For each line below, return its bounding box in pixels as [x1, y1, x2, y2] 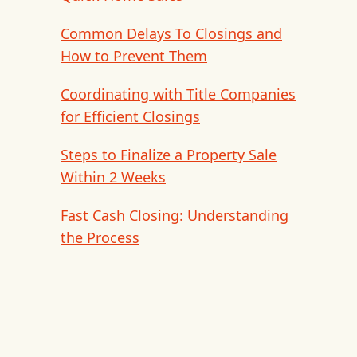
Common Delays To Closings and [61, 24, 282, 43]
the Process [61, 228, 139, 247]
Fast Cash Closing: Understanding [61, 206, 288, 225]
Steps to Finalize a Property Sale [61, 145, 277, 164]
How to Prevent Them [61, 46, 207, 65]
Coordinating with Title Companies [61, 84, 296, 104]
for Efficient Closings [61, 107, 200, 126]
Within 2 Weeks [61, 167, 166, 186]
